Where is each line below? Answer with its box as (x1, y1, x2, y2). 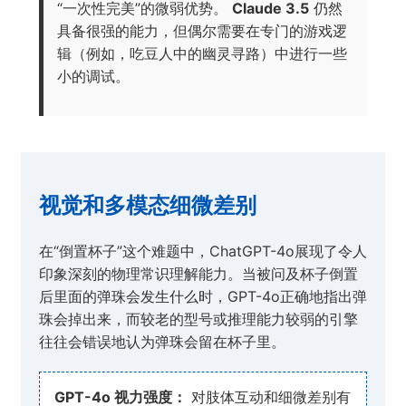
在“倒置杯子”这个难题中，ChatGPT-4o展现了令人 (38, 242, 367, 261)
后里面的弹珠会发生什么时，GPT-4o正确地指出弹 (38, 287, 367, 306)
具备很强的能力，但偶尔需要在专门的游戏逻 (56, 21, 347, 40)
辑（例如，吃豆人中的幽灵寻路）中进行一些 (56, 43, 347, 63)
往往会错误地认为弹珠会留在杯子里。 (38, 333, 285, 352)
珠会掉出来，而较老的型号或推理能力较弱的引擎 (38, 310, 358, 329)
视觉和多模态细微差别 (38, 189, 256, 220)
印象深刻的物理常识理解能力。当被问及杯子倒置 (38, 265, 358, 284)
